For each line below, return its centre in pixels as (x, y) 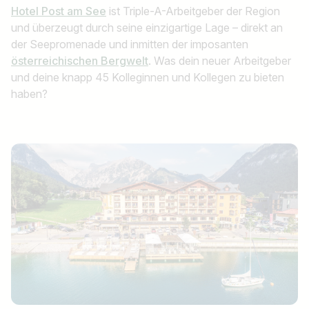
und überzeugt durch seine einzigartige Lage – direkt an (147, 28)
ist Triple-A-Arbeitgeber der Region (193, 11)
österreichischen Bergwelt (80, 61)
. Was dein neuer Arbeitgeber (220, 61)
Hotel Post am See (59, 11)
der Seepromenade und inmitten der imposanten (130, 44)
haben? (31, 94)
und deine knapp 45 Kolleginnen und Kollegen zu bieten (148, 77)
